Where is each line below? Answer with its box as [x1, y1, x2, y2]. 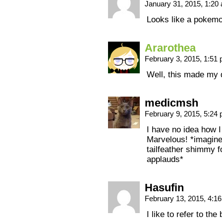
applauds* [147, 155, 183, 164]
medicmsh [145, 97, 198, 109]
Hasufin [145, 181, 184, 194]
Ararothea [145, 42, 196, 54]
